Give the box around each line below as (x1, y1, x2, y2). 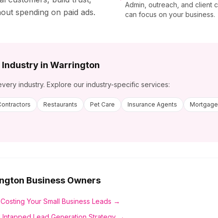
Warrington (50, 60, 100, 70)
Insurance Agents (127, 101, 177, 108)
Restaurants (43, 101, 77, 108)
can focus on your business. (125, 10, 215, 18)
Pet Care (90, 101, 115, 108)
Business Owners (24, 175, 101, 185)
